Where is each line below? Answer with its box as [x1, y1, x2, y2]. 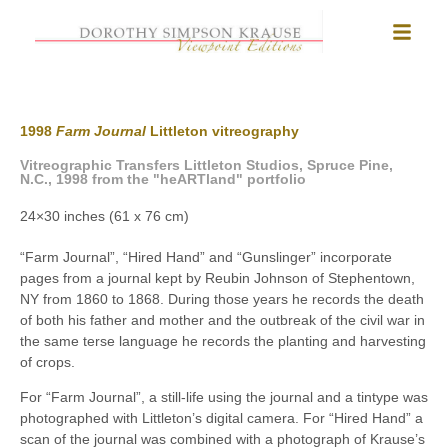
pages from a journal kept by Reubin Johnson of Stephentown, [20, 270, 415, 286]
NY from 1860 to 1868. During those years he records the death [20, 291, 424, 307]
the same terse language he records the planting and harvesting [20, 333, 426, 349]
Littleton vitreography [150, 123, 299, 139]
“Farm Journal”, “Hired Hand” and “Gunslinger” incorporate [20, 249, 392, 265]
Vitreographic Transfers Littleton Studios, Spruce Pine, [20, 157, 393, 173]
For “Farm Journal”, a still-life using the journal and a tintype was [20, 389, 428, 406]
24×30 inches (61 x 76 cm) [20, 208, 189, 224]
